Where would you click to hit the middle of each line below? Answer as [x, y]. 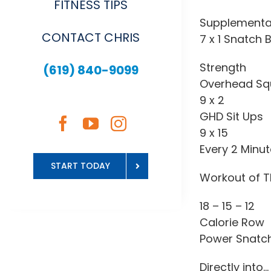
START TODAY [80, 166]
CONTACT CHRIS [91, 38]
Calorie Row [232, 222]
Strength [223, 67]
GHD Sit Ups [231, 116]
